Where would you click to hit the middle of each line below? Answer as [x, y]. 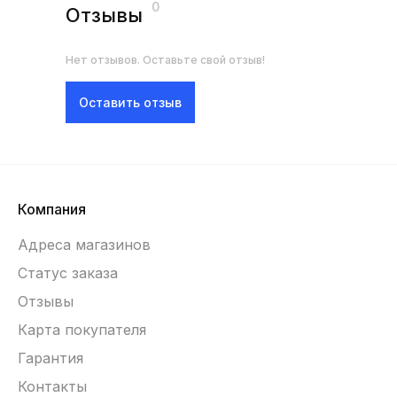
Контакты [52, 386]
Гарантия [51, 358]
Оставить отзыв [130, 102]
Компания [52, 209]
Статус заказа [68, 273]
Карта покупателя [82, 330]
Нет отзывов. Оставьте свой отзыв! [165, 60]
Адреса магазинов [84, 245]
